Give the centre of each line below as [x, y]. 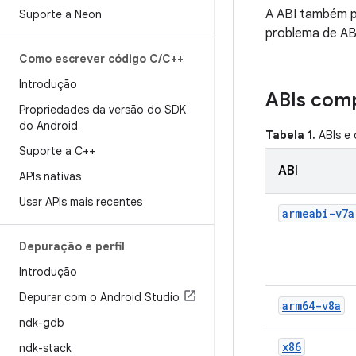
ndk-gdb [42, 323]
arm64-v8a [311, 306]
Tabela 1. [290, 135]
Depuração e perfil [72, 246]
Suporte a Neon [60, 14]
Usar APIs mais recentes [81, 202]
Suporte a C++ [57, 151]
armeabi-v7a [318, 213]
